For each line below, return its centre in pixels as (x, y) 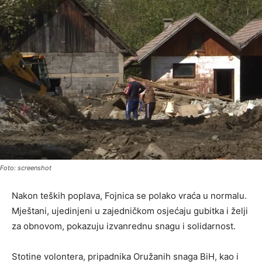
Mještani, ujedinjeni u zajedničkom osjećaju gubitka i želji (130, 211)
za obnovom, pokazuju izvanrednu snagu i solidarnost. (124, 226)
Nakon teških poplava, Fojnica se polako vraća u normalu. (129, 195)
